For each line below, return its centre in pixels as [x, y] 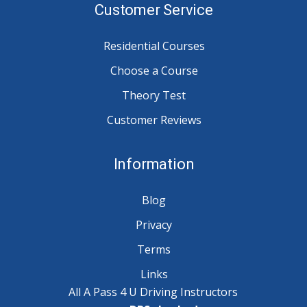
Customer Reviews [154, 120]
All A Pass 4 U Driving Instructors [153, 292]
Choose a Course [154, 70]
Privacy [154, 224]
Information [154, 164]
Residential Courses [154, 46]
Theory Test [154, 95]
